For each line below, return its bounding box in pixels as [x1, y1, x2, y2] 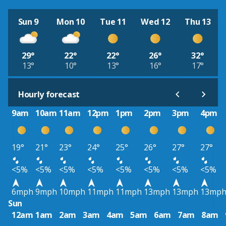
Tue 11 [100, 16, 126, 27]
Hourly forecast [18, 89, 80, 100]
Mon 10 [56, 16, 85, 27]
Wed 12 [141, 16, 170, 27]
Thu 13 [185, 16, 211, 27]
